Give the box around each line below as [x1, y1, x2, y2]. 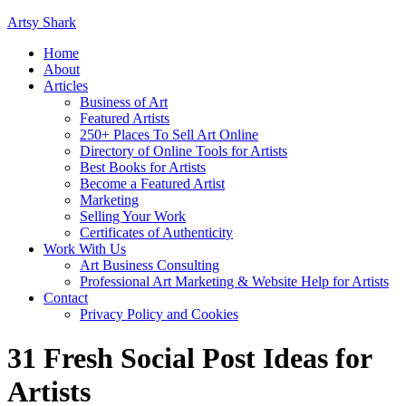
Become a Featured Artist [80, 176, 225, 191]
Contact [43, 290, 88, 305]
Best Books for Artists [80, 159, 206, 175]
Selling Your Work [80, 208, 186, 224]
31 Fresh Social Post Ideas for [7, 342, 372, 375]
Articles [43, 78, 88, 93]
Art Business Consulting [80, 257, 219, 273]
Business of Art [80, 94, 168, 110]
